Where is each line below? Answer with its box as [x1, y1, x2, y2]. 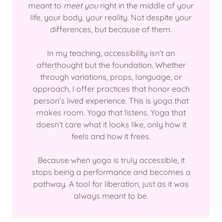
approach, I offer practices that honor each [32, 84, 190, 94]
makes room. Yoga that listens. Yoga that [36, 108, 186, 117]
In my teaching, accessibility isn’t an [47, 48, 175, 58]
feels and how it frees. [71, 131, 151, 141]
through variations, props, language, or [40, 72, 182, 82]
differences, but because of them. [50, 24, 172, 34]
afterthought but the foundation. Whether [36, 60, 186, 70]
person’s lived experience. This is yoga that [33, 96, 189, 106]
